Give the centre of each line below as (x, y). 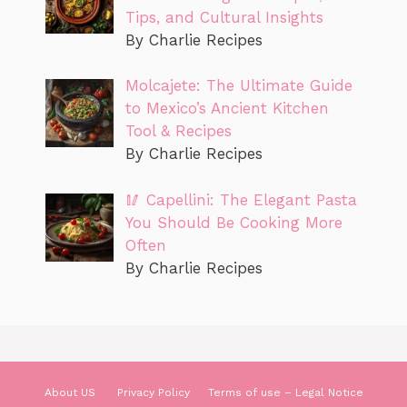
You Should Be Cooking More (233, 222)
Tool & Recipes (178, 131)
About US (71, 392)
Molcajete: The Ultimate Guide (238, 86)
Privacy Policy (153, 392)
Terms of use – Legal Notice (285, 392)
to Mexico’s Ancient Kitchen (227, 109)
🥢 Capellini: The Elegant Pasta (241, 199)
